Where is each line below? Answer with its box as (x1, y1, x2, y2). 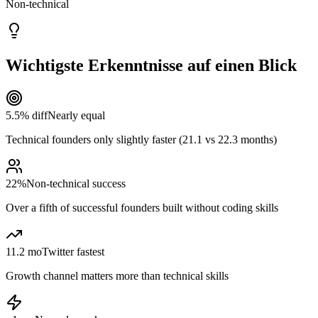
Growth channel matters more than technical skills (6, 269, 229, 282)
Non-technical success (26, 177, 126, 190)
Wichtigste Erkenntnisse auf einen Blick (6, 55, 297, 75)
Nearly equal (48, 109, 105, 121)
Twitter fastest (42, 245, 104, 258)
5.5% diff (6, 109, 48, 121)
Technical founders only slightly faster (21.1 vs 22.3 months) (6, 133, 277, 146)
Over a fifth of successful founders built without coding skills (6, 201, 278, 214)
